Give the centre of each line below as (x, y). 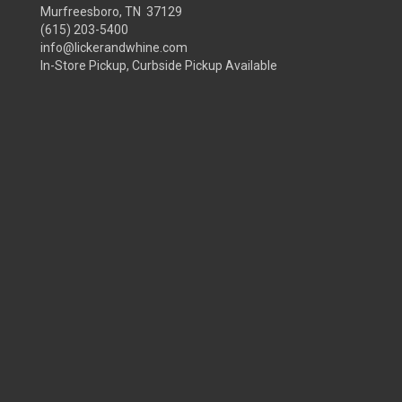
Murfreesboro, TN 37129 (111, 12)
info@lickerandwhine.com (114, 48)
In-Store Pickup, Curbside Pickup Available (159, 66)
